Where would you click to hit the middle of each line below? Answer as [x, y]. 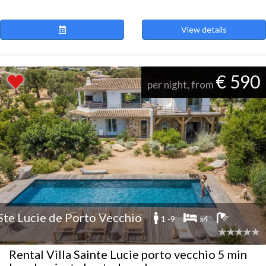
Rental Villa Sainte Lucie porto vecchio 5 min [128, 254]
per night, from [181, 85]
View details [204, 29]
